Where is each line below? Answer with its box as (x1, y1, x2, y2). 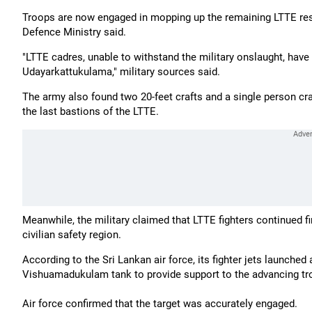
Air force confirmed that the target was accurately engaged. (22, 297, 297, 310)
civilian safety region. (22, 228, 121, 241)
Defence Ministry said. (22, 26, 126, 38)
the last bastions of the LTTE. (22, 105, 159, 118)
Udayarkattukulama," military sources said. (22, 65, 220, 78)
